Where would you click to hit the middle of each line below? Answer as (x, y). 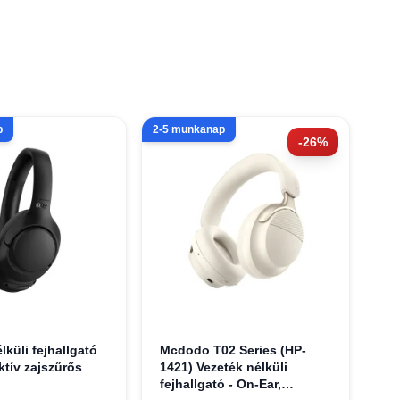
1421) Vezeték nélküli (224, 367)
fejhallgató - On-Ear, (221, 383)
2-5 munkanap (189, 129)
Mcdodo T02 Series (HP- (233, 350)
